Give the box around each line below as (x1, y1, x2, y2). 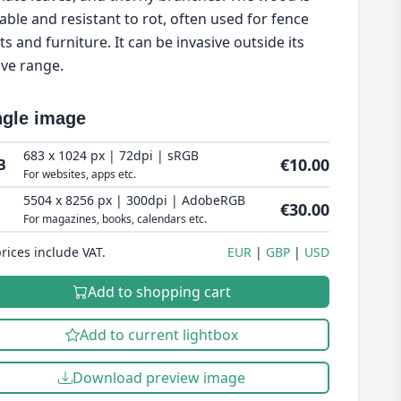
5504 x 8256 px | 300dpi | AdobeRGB (22, 192, 245, 209)
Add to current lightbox (80, 325, 239, 345)
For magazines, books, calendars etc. (22, 211, 207, 226)
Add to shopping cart (87, 282, 231, 302)
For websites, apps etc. (22, 166, 136, 182)
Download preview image (73, 368, 246, 388)
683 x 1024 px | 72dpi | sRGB (22, 147, 199, 164)
